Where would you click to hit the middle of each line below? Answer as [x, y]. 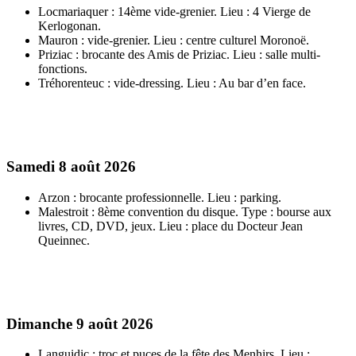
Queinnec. [64, 240]
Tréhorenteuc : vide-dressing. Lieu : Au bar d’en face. [172, 83]
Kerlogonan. [70, 26]
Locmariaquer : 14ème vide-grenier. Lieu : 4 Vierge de [174, 12]
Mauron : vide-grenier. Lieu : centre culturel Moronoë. [174, 41]
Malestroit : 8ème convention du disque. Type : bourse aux [185, 211]
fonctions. [63, 69]
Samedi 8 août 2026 [71, 167]
